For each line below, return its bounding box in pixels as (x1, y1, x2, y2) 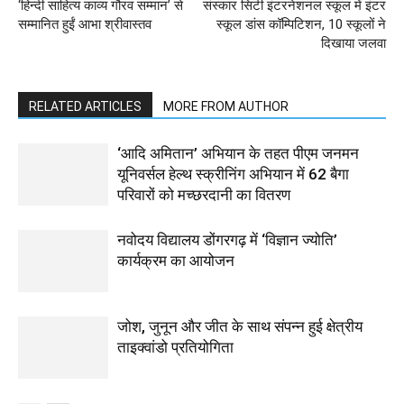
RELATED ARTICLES (29, 99, 142, 115)
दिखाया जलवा (321, 35, 386, 52)
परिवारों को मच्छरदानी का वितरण (117, 186, 290, 205)
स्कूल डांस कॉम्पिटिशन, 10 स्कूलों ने (216, 16, 386, 33)
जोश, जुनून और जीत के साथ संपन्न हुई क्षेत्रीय (117, 317, 363, 336)
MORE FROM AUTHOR (163, 99, 289, 115)
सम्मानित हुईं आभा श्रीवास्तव (18, 16, 151, 33)
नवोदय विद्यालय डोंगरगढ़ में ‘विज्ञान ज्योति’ (117, 231, 337, 250)
